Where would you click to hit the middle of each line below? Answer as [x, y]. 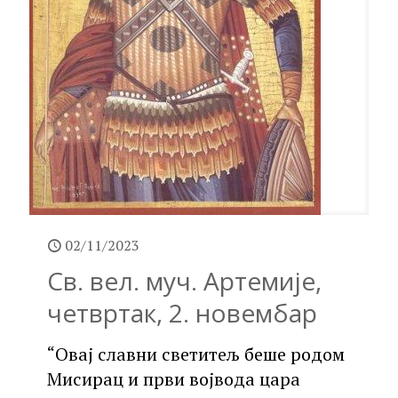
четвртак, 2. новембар [182, 312]
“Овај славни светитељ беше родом [196, 354]
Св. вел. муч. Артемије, [184, 280]
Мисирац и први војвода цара [174, 378]
